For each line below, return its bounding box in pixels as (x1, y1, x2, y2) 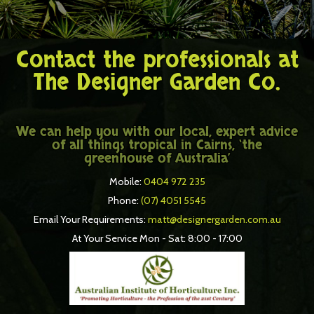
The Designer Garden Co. (34, 67, 280, 98)
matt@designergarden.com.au (147, 212, 281, 226)
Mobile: (109, 175, 144, 188)
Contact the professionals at (15, 44, 299, 76)
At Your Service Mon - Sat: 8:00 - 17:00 (71, 231, 243, 245)
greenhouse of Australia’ (83, 149, 231, 168)
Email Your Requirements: (33, 212, 148, 226)
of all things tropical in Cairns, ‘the (52, 135, 262, 154)
